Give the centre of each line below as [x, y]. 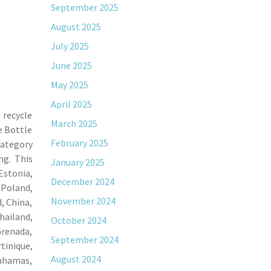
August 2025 [76, 27]
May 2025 [69, 85]
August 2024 [76, 259]
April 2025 [71, 104]
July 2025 [70, 46]
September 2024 [84, 240]
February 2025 [79, 143]
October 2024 [78, 220]
